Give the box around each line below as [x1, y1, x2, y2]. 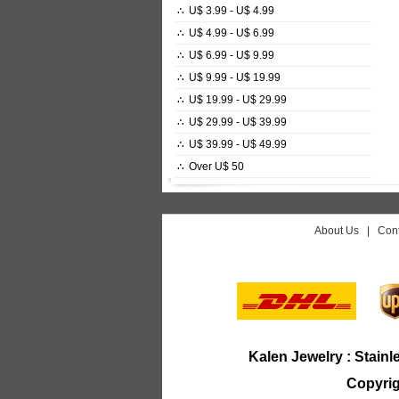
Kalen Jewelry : [248, 349, 351, 364]
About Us [313, 224, 359, 237]
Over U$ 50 [189, 160, 244, 173]
